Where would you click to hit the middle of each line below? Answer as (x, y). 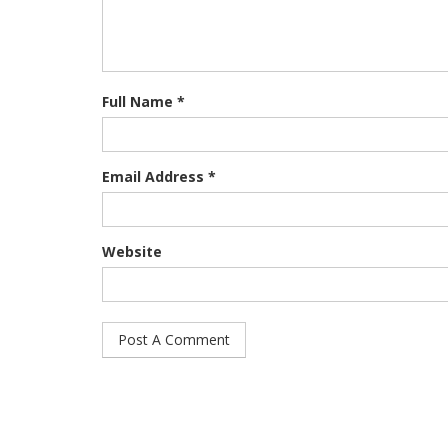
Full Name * (143, 101)
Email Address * (159, 176)
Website (132, 251)
